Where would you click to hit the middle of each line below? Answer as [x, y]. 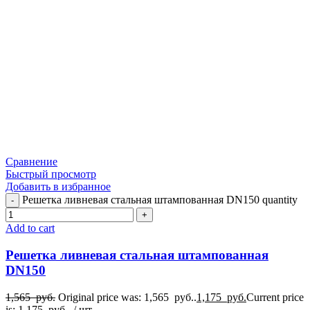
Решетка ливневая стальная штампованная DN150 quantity [160, 200]
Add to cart [30, 228]
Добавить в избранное [58, 187]
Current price [275, 297]
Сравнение [31, 162]
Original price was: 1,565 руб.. [127, 297]
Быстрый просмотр [51, 174]
